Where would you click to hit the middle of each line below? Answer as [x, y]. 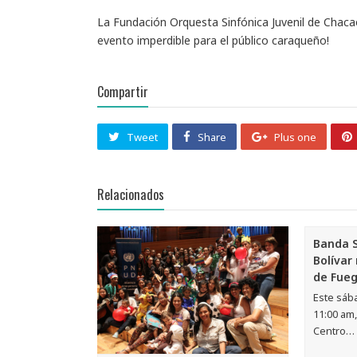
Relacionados [131, 194]
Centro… [333, 330]
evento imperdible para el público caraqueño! [213, 40]
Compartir [123, 91]
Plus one [295, 137]
